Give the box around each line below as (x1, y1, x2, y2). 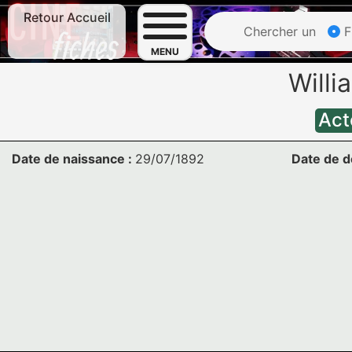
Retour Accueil (23, 9, 111, 25)
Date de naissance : (12, 151, 135, 167)
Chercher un (240, 24, 316, 39)
